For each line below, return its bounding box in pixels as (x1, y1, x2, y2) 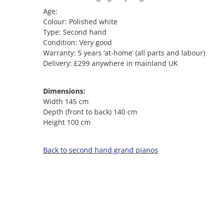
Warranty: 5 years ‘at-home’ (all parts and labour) (43, 48, 205, 58)
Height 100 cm (43, 117, 91, 127)
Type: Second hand (43, 27, 107, 37)
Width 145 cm (43, 97, 89, 107)
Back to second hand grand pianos (43, 145, 158, 155)
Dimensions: (43, 86, 85, 96)
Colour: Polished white (43, 17, 117, 27)
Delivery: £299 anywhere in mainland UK (43, 58, 178, 68)
